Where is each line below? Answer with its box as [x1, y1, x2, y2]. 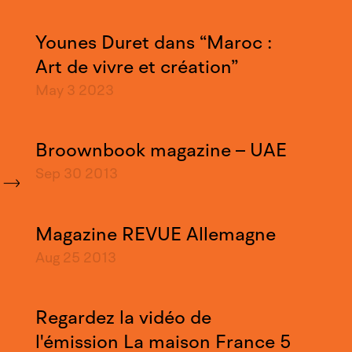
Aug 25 [35, 247, 80, 268]
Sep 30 [35, 163, 82, 185]
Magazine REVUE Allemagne [35, 221, 276, 247]
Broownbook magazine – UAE [35, 137, 287, 163]
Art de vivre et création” [35, 53, 238, 79]
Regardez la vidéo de [35, 304, 211, 330]
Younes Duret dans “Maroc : [35, 29, 272, 55]
